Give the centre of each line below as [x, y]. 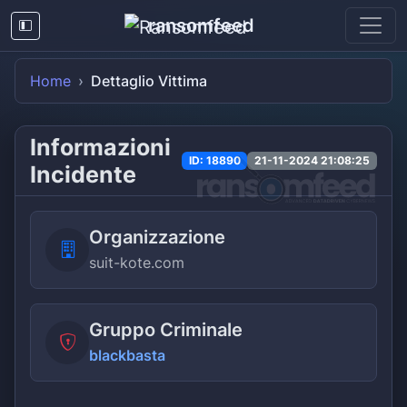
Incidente [83, 174]
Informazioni [100, 147]
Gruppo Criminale [166, 330]
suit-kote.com [137, 263]
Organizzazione [157, 237]
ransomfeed [201, 25]
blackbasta [127, 355]
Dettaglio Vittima [149, 81]
